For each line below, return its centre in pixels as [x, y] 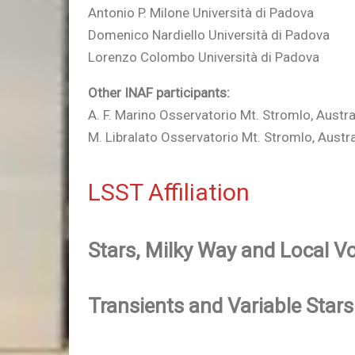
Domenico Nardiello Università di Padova [209, 35]
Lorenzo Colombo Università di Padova [204, 57]
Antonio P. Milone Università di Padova [201, 13]
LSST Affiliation [169, 192]
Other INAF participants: [159, 93]
